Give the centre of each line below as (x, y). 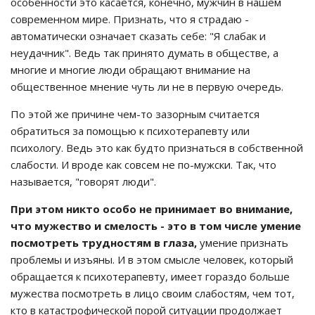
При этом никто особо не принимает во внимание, (152, 209)
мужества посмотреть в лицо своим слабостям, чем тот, (153, 293)
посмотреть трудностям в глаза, (104, 243)
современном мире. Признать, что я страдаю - (130, 19)
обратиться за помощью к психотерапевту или (130, 131)
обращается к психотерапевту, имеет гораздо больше (150, 276)
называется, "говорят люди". (83, 181)
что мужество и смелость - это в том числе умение (156, 226)
